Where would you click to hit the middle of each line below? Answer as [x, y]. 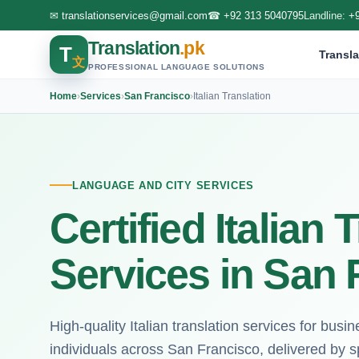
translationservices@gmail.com [135, 15]
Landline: [326, 15]
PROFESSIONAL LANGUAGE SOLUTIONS [177, 67]
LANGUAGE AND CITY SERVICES [163, 185]
